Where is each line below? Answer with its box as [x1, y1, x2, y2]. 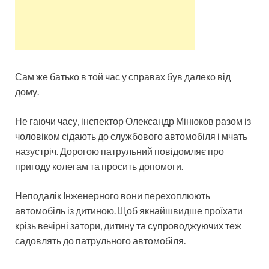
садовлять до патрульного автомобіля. [15, 234, 186, 246]
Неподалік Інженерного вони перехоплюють [15, 189, 210, 201]
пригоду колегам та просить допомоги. [15, 160, 183, 172]
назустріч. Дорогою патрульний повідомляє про [15, 145, 224, 157]
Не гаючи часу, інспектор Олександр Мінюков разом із [15, 115, 251, 127]
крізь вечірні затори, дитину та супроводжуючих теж [15, 219, 241, 231]
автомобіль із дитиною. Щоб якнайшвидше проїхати [15, 204, 243, 216]
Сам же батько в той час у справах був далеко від [15, 70, 231, 82]
